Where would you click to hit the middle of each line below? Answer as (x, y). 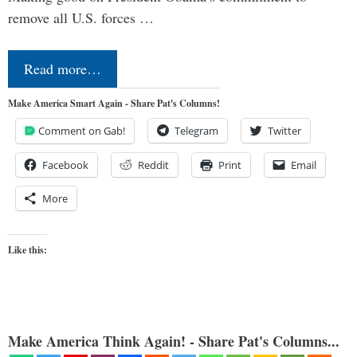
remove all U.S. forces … (81, 18)
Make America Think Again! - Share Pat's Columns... (174, 341)
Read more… (63, 69)
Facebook (65, 165)
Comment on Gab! (82, 131)
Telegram (196, 131)
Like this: (27, 250)
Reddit (153, 165)
